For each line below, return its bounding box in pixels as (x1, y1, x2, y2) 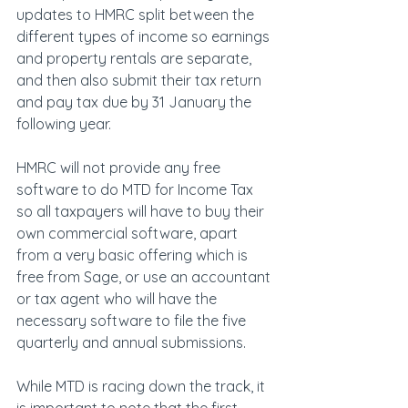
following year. (16, 115, 111, 134)
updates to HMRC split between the (16, 5, 258, 25)
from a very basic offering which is (16, 246, 251, 265)
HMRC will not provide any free (16, 158, 224, 178)
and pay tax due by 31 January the (16, 93, 255, 112)
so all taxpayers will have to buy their (16, 202, 268, 221)
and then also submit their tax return (16, 71, 265, 90)
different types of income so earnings (16, 27, 273, 46)
